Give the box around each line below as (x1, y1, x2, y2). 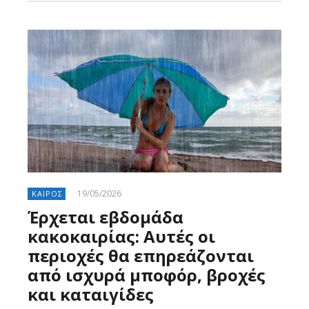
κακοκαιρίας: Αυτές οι (28, 224, 215, 248)
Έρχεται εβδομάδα (28, 205, 183, 228)
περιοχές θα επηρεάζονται (28, 243, 254, 267)
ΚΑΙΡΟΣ (32, 188, 63, 199)
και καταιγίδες (28, 282, 154, 306)
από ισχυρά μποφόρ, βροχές (28, 263, 266, 286)
